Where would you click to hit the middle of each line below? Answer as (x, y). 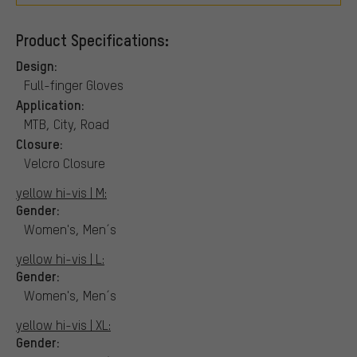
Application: (50, 104)
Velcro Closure (65, 163)
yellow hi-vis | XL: (63, 324)
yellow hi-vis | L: (60, 258)
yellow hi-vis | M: (61, 192)
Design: (37, 65)
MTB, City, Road (67, 124)
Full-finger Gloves (74, 84)
